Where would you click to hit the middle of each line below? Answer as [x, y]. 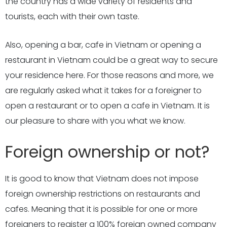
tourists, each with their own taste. [72, 16]
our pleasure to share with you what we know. [95, 121]
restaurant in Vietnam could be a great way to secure [111, 60]
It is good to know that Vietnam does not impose [102, 179]
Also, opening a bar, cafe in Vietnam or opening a [103, 45]
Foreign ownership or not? [107, 152]
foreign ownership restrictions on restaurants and [103, 194]
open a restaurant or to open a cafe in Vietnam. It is [107, 106]
